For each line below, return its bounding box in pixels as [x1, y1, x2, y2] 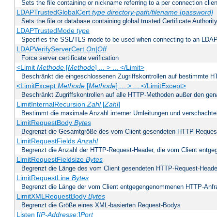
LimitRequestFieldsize [16, 155, 86, 164]
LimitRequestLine [16, 174, 72, 182]
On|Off [86, 45, 107, 53]
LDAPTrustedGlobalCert [16, 8, 92, 16]
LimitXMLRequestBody [16, 192, 88, 201]
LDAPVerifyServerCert [16, 45, 86, 53]
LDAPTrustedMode [16, 27, 77, 35]
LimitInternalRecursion [16, 100, 87, 108]
